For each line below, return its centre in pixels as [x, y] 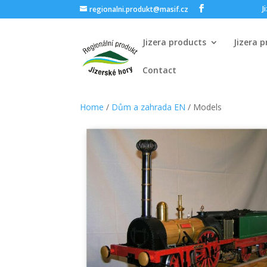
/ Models [204, 107]
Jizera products [175, 42]
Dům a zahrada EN [149, 107]
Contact [160, 70]
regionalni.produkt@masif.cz [139, 9]
